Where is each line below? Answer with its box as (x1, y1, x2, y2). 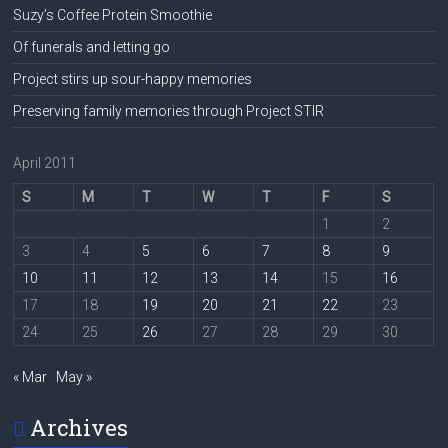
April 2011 (13, 154, 77, 171)
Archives (30, 412, 129, 442)
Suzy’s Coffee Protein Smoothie (13, 6, 213, 23)
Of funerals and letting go (13, 38, 171, 55)
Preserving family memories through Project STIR (13, 102, 325, 119)
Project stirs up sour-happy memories (13, 70, 253, 87)
